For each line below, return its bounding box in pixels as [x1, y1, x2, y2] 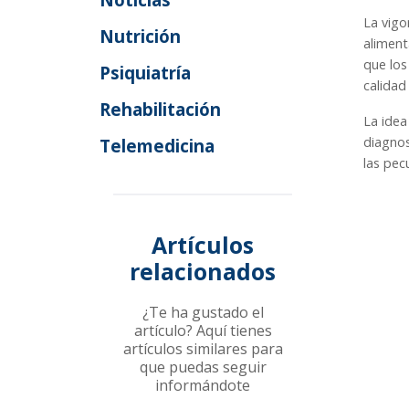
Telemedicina [100, 134, 215, 158]
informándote [155, 375, 251, 396]
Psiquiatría [100, 61, 192, 85]
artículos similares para [122, 339, 283, 360]
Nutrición [100, 25, 182, 48]
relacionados [130, 256, 277, 288]
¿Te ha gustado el [142, 302, 264, 323]
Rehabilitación [100, 98, 222, 121]
